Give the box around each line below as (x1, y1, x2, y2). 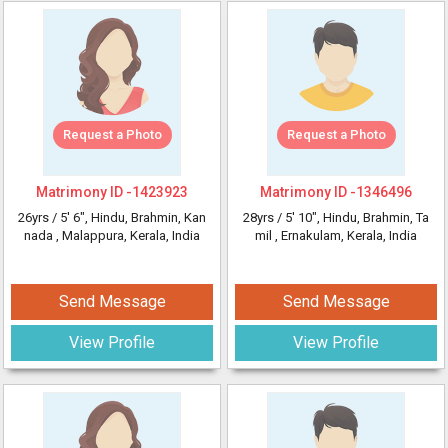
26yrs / (18, 210, 60, 225)
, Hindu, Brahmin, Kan (85, 210, 206, 225)
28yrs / (243, 210, 285, 225)
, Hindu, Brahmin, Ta (317, 210, 429, 225)
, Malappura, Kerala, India (56, 228, 200, 243)
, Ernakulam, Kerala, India (275, 228, 417, 243)
